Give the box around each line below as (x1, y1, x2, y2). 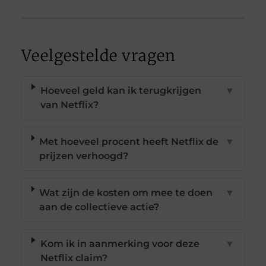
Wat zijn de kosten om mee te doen (39, 186, 213, 198)
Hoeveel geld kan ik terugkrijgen (40, 84, 201, 96)
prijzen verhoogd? (39, 150, 129, 161)
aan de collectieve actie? (39, 201, 159, 213)
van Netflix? (40, 99, 99, 110)
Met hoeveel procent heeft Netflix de (39, 135, 219, 147)
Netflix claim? (40, 252, 107, 264)
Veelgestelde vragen (21, 45, 176, 65)
